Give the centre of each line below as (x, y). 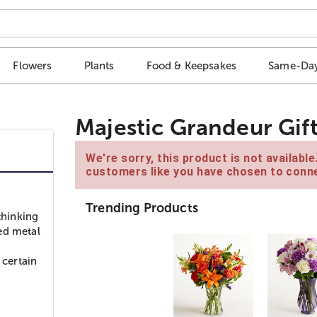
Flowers (33, 66)
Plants (99, 66)
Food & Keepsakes (191, 66)
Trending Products (142, 208)
